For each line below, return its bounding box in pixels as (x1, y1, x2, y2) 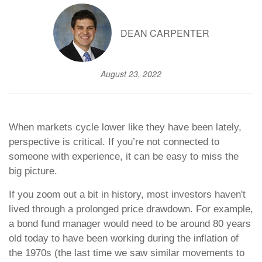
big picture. (9, 166, 57, 177)
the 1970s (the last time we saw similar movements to (9, 247, 244, 259)
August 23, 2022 (101, 68, 161, 80)
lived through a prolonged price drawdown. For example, (9, 204, 253, 215)
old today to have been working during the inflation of (9, 233, 239, 244)
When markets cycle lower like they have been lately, (9, 122, 242, 133)
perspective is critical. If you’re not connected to (9, 136, 219, 148)
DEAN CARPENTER (120, 26, 209, 40)
